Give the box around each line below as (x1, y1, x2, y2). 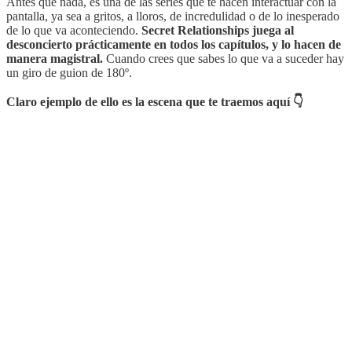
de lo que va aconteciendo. (6, 24, 141, 38)
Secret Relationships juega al (141, 24, 294, 38)
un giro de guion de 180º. (6, 66, 132, 80)
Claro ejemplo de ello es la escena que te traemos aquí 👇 (6, 95, 303, 109)
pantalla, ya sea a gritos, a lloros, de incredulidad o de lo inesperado (6, 9, 339, 24)
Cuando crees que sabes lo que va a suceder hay (103, 52, 344, 66)
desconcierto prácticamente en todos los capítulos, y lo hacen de (6, 38, 341, 52)
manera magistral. (6, 52, 103, 66)
